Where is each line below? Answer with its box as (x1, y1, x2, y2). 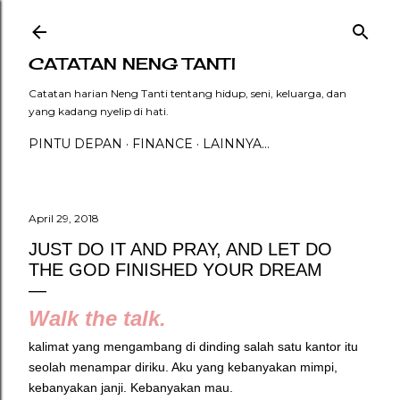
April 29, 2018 (29, 212, 99, 225)
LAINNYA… (203, 136, 270, 152)
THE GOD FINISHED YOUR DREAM (29, 260, 322, 279)
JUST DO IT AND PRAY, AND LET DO (29, 239, 332, 259)
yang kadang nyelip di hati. (29, 104, 169, 118)
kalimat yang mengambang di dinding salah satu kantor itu (29, 339, 358, 354)
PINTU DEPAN (29, 136, 122, 152)
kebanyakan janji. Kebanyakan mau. (29, 380, 233, 395)
